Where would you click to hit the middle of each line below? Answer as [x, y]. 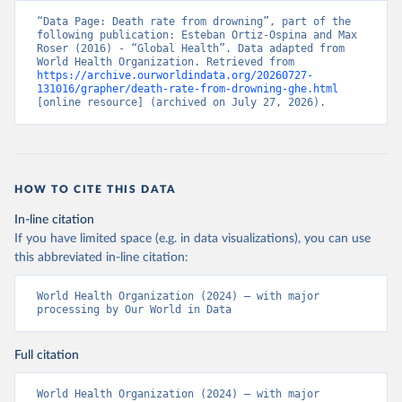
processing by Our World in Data [134, 310]
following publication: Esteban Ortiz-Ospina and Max [197, 35]
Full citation [47, 355]
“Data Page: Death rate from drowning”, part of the [194, 22]
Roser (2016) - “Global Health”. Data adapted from [191, 48]
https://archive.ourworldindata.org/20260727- [175, 75]
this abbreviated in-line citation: [101, 258]
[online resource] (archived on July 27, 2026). [181, 102]
